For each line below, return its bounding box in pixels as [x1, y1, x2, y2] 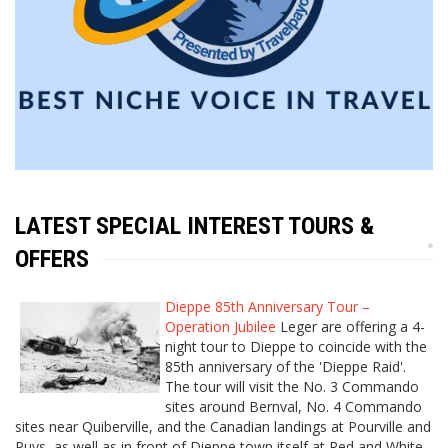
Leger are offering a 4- [276, 317, 425, 337]
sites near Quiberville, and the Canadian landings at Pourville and [15, 417, 431, 437]
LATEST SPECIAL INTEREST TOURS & [15, 212, 374, 241]
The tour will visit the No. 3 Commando [165, 377, 419, 397]
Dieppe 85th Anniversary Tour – [165, 297, 370, 317]
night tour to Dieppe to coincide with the [165, 337, 427, 357]
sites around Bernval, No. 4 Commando [165, 397, 422, 417]
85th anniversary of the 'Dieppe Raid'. [165, 357, 406, 377]
